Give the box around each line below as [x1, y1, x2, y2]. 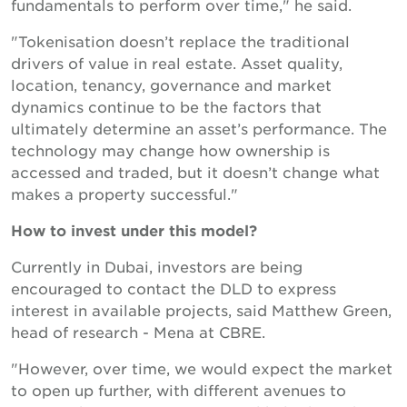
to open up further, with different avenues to [11, 381, 346, 399]
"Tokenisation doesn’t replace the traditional [11, 32, 350, 50]
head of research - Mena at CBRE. [11, 323, 265, 341]
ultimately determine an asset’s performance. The [11, 119, 387, 137]
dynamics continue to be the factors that [11, 97, 322, 115]
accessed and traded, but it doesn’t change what [11, 163, 380, 181]
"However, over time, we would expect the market [11, 359, 392, 377]
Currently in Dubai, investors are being [11, 257, 303, 275]
